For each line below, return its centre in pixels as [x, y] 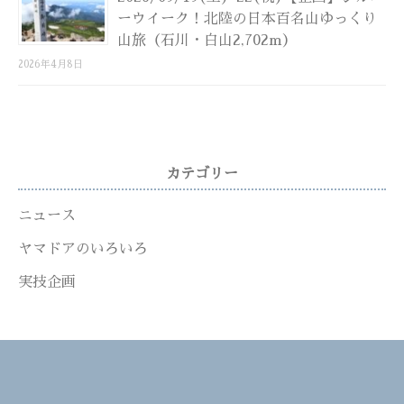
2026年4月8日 [50, 64]
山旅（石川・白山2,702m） [207, 40]
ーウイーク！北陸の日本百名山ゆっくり [247, 18]
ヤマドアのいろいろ [83, 248]
